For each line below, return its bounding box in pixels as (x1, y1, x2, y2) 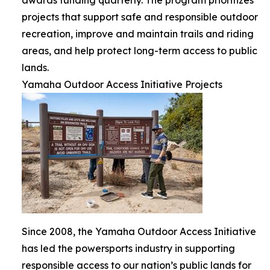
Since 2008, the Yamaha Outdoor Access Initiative (22, 225, 256, 237)
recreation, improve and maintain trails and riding (22, 27, 254, 40)
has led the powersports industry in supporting (22, 242, 235, 254)
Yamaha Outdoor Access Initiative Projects (22, 78, 222, 90)
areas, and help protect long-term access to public (22, 44, 257, 57)
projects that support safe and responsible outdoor (22, 10, 258, 23)
